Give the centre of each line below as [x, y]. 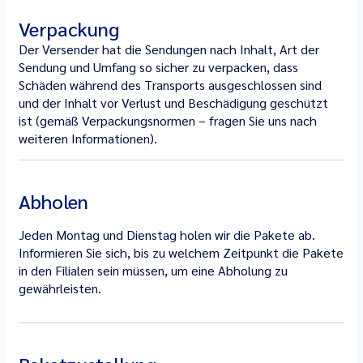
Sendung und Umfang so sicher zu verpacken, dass [158, 67]
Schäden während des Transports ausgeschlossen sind [170, 85]
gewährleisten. [60, 288]
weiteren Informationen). [88, 138]
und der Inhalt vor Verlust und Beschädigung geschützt [173, 102]
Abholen [53, 201]
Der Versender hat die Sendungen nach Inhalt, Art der [169, 49]
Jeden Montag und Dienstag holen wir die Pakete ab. [167, 235]
